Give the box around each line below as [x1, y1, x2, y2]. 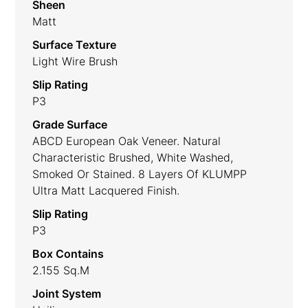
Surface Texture [32, 37, 117, 52]
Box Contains [32, 246, 104, 261]
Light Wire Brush [32, 54, 118, 68]
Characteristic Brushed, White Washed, [32, 150, 234, 164]
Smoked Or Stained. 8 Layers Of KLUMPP [32, 166, 247, 181]
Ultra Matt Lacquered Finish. [32, 183, 180, 197]
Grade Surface [32, 117, 108, 131]
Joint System [32, 286, 102, 300]
